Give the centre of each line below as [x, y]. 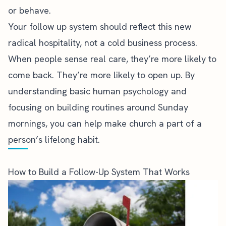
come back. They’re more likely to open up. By [101, 75]
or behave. [30, 10]
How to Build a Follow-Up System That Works [99, 172]
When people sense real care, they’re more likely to [112, 59]
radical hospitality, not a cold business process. [103, 43]
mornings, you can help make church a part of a [105, 123]
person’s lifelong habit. [54, 139]
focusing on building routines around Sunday [98, 107]
